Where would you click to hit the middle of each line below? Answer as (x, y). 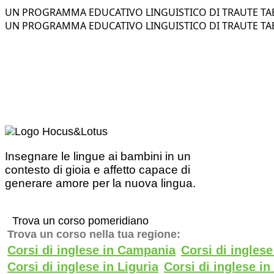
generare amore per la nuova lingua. (100, 183)
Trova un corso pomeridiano (80, 220)
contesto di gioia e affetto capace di (98, 169)
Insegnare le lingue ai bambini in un (98, 156)
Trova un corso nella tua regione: (94, 234)
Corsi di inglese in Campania (91, 250)
